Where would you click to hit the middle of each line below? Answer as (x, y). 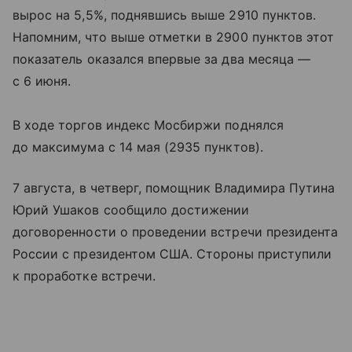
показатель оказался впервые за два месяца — (162, 59)
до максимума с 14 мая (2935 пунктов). (138, 147)
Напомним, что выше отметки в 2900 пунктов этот (174, 37)
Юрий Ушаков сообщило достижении (131, 209)
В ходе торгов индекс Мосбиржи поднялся (148, 125)
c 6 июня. (42, 81)
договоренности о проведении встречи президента (176, 231)
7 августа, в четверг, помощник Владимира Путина (174, 187)
